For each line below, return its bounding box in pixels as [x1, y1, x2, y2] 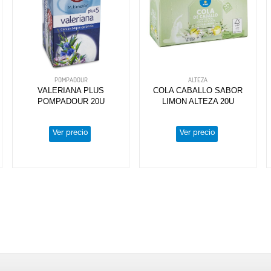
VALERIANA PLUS [38, 85, 105, 95]
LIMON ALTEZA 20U [162, 96, 234, 106]
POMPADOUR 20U [37, 96, 105, 106]
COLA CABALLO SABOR [153, 85, 243, 95]
